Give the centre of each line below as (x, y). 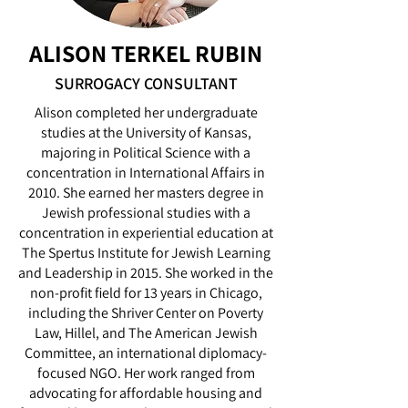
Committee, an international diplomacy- (146, 353)
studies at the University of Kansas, (146, 133)
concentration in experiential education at (146, 233)
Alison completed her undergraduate (146, 112)
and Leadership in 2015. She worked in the (146, 273)
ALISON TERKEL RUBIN (146, 53)
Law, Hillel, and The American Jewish (146, 333)
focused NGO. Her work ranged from (146, 373)
